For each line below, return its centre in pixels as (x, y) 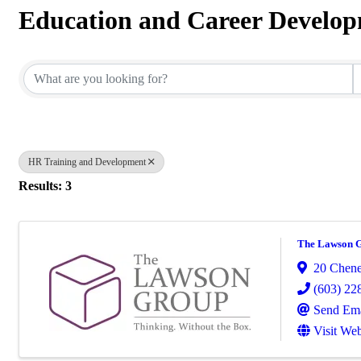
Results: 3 (45, 185)
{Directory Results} (124, 48)
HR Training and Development (87, 162)
